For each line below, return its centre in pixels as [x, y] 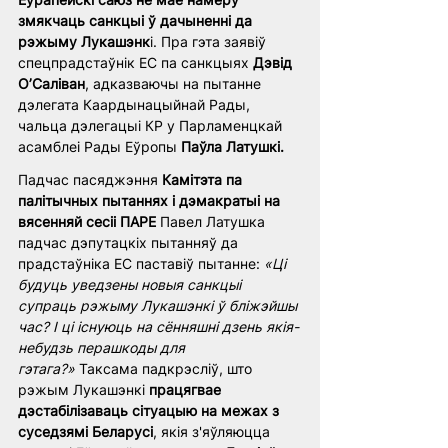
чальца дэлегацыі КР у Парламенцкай [152, 125]
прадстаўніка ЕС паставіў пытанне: [141, 263]
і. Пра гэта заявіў [210, 41]
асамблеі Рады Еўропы [99, 146]
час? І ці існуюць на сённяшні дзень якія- [158, 326]
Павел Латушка [214, 221]
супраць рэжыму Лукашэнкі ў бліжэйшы [159, 305]
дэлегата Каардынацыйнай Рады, [136, 104]
